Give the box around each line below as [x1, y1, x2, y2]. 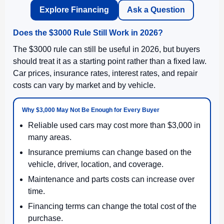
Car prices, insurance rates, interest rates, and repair [13, 68, 197, 77]
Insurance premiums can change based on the [28, 147, 191, 156]
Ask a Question [126, 5, 185, 14]
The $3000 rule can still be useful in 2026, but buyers [13, 44, 200, 53]
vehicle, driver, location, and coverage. [28, 159, 163, 168]
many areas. [28, 132, 71, 141]
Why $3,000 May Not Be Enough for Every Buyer [22, 106, 159, 113]
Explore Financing [39, 5, 109, 14]
